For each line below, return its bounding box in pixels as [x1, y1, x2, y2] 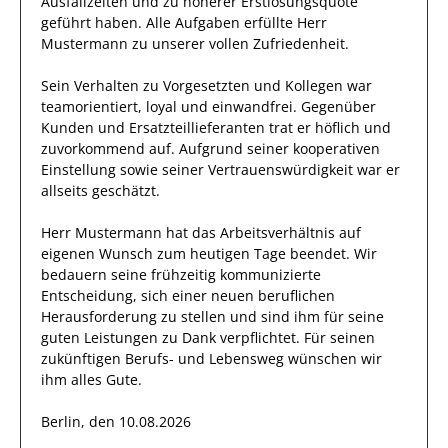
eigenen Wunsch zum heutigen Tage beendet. [41, 244, 354, 263]
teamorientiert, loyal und [41, 97, 208, 116]
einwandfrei [212, 97, 293, 116]
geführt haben [41, 13, 138, 32]
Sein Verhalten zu [41, 76, 163, 95]
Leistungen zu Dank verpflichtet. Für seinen [80, 328, 375, 347]
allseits [41, 181, 92, 200]
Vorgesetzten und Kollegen [163, 76, 343, 95]
